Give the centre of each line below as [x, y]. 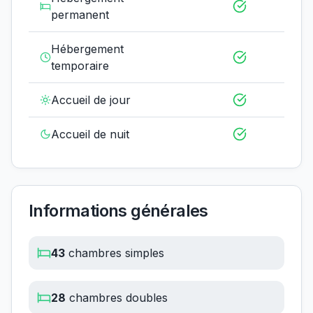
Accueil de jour [91, 100]
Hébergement [87, 49]
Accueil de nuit [90, 134]
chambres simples [115, 253]
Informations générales [118, 211]
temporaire [80, 66]
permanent [80, 15]
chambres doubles [117, 298]
